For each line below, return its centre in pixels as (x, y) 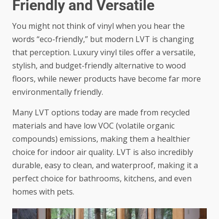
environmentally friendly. (58, 92)
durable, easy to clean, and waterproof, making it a (105, 165)
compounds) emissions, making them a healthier (101, 139)
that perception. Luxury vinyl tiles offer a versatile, (104, 53)
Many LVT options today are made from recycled (101, 113)
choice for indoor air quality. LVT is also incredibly (103, 152)
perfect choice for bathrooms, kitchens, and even (102, 179)
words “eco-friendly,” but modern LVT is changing (103, 39)
